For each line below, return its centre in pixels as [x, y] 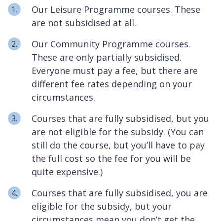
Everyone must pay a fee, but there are [115, 71]
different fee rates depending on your [112, 84]
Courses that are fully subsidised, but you [120, 119]
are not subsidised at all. [84, 23]
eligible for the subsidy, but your [102, 206]
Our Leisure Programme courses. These [116, 10]
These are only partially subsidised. [107, 57]
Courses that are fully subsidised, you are [120, 193]
